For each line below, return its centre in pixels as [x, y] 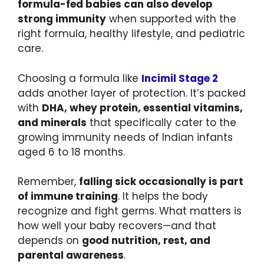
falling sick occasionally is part [161, 182]
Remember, [48, 182]
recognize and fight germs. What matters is [130, 211]
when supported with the [171, 19]
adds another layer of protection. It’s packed [132, 93]
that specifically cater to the [161, 122]
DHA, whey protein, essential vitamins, [142, 108]
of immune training [68, 197]
